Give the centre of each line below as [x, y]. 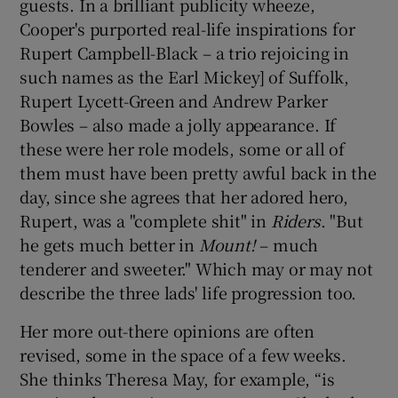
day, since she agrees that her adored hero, [184, 196]
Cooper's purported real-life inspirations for [187, 28]
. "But [342, 220]
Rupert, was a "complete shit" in [145, 220]
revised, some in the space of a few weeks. [183, 354]
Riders [295, 220]
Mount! [227, 244]
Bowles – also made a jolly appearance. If [178, 124]
